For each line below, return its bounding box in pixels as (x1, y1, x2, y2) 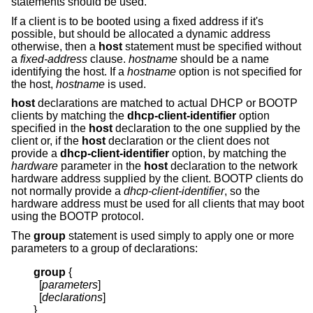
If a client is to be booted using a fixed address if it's (11, 15, 263, 27)
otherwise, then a (11, 40, 99, 52)
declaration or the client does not (105, 135, 269, 147)
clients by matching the (11, 110, 127, 122)
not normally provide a (11, 185, 124, 198)
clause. (87, 52, 129, 65)
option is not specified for (176, 65, 302, 78)
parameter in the (58, 160, 144, 173)
